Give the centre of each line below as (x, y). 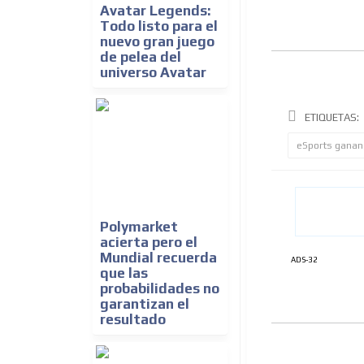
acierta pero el (149, 243)
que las (124, 273)
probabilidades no (160, 289)
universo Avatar (153, 73)
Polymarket (139, 227)
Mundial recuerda (158, 258)
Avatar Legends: (155, 11)
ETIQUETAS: (332, 118)
